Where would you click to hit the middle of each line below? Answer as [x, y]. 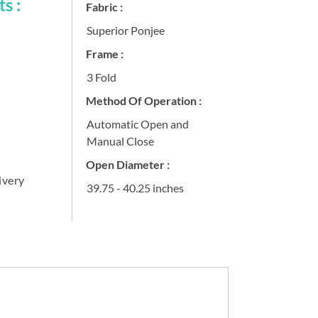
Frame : [104, 53]
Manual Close [120, 141]
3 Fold [101, 77]
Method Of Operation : [143, 100]
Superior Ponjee [125, 30]
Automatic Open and [137, 124]
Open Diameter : [127, 164]
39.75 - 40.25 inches [135, 187]
